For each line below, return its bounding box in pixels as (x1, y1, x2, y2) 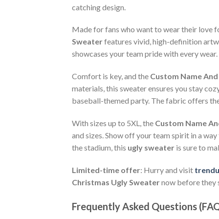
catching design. (72, 2, 126, 12)
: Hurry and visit (140, 165, 195, 175)
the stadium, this (72, 142, 128, 152)
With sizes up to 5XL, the (72, 118, 155, 128)
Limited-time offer (72, 165, 140, 175)
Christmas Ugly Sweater (72, 177, 160, 187)
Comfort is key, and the (72, 71, 150, 81)
